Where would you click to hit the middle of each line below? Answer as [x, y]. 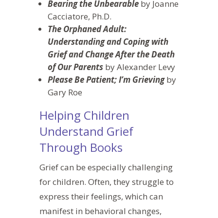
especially [107, 167]
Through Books [81, 147]
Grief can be [63, 167]
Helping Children [84, 115]
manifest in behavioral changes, [100, 211]
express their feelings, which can [101, 196]
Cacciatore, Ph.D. [79, 16]
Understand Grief [86, 131]
